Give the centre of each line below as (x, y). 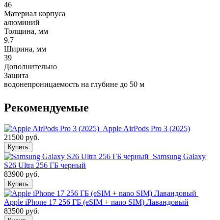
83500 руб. (22, 211)
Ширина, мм (25, 49)
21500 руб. (22, 137)
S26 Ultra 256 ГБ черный (45, 165)
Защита (16, 75)
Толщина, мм (26, 31)
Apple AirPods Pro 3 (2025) (146, 128)
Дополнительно (30, 66)
